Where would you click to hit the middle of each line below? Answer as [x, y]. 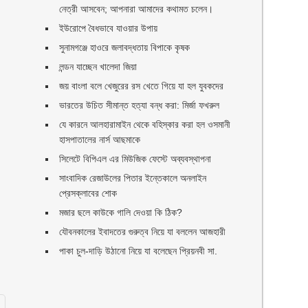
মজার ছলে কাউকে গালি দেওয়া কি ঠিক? [121, 212]
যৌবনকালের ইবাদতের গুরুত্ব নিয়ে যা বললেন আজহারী [143, 232]
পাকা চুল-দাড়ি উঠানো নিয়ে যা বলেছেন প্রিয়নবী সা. [139, 251]
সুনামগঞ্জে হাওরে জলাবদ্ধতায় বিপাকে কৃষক [125, 47]
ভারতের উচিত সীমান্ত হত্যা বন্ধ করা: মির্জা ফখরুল [140, 105]
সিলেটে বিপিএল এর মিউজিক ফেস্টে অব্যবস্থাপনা [135, 159]
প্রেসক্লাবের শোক [88, 193]
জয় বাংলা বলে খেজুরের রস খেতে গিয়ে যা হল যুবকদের [142, 86]
